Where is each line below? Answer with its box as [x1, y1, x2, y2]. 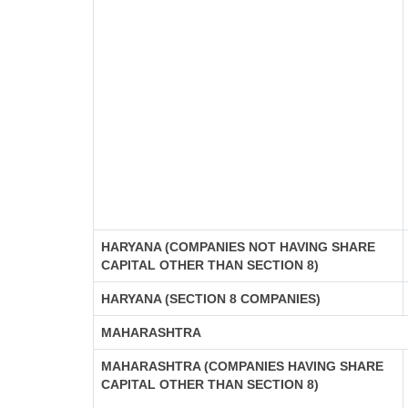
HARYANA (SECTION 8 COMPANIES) [101, 291, 321, 306]
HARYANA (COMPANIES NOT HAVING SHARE [101, 240, 375, 254]
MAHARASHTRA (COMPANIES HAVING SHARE [101, 359, 383, 373]
